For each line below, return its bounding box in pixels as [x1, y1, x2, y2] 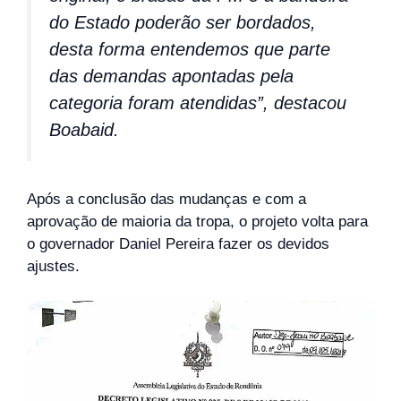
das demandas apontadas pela [49, 65, 294, 86]
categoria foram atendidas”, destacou [49, 92, 346, 113]
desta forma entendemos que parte [49, 38, 330, 59]
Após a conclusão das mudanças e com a [27, 191, 306, 209]
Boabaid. [49, 119, 119, 140]
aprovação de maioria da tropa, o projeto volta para [27, 213, 368, 231]
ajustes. [27, 258, 80, 276]
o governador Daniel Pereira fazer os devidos [27, 235, 329, 253]
